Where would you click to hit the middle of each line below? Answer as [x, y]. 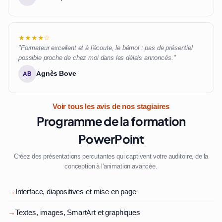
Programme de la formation [111, 121]
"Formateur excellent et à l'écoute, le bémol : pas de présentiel [106, 48]
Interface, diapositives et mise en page [76, 192]
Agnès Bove [56, 74]
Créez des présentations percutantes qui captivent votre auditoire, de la [111, 157]
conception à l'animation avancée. [111, 166]
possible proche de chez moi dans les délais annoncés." [97, 58]
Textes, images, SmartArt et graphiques [78, 212]
